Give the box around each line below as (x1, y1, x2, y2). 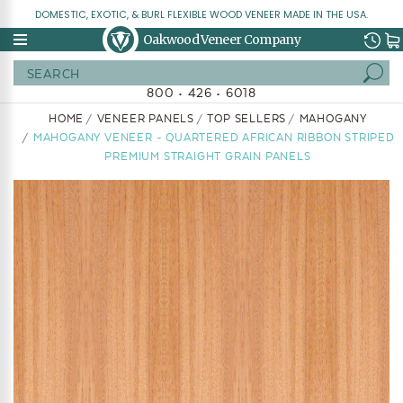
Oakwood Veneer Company (142, 31, 300, 48)
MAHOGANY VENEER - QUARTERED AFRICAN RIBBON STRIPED (32, 131, 395, 144)
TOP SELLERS (207, 112, 287, 125)
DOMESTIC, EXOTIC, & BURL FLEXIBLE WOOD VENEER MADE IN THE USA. (35, 7, 368, 22)
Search (201, 64, 247, 81)
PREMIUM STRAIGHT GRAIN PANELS (104, 150, 311, 163)
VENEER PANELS (96, 112, 194, 125)
